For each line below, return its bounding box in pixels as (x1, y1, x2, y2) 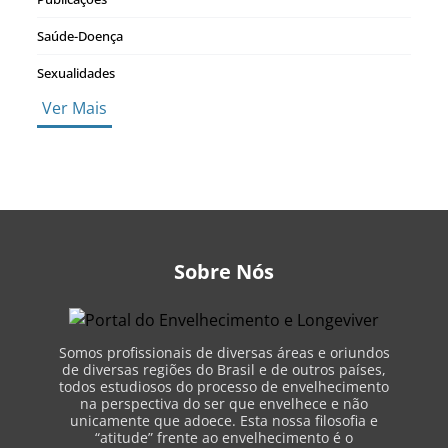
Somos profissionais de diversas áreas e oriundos (58, 342, 390, 362)
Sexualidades (37, 64, 116, 82)
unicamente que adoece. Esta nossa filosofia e (70, 410, 378, 430)
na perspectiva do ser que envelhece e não (80, 393, 368, 413)
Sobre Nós (174, 258, 274, 285)
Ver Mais (42, 97, 108, 119)
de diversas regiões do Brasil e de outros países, (62, 359, 386, 379)
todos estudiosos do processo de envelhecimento (59, 376, 389, 396)
